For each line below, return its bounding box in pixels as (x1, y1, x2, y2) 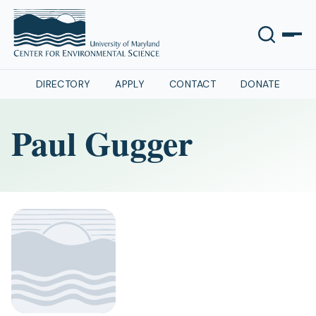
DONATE (240, 78, 281, 90)
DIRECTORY (35, 78, 91, 90)
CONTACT (169, 78, 216, 90)
